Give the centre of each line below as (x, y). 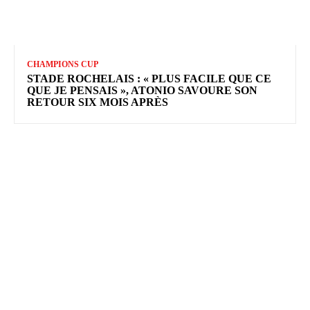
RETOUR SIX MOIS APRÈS (98, 102)
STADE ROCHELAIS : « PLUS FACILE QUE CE (149, 79)
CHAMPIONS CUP (63, 65)
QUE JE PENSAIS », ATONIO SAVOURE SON (142, 91)
